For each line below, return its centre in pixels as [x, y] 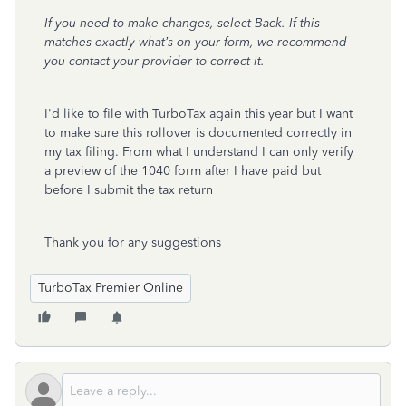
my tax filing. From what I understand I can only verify [199, 152]
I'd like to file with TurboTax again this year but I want [198, 114]
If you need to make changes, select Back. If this [182, 23]
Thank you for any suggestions [133, 242]
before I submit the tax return [129, 190]
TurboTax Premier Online [111, 288]
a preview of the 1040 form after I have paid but [183, 171]
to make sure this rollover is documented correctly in [198, 133]
